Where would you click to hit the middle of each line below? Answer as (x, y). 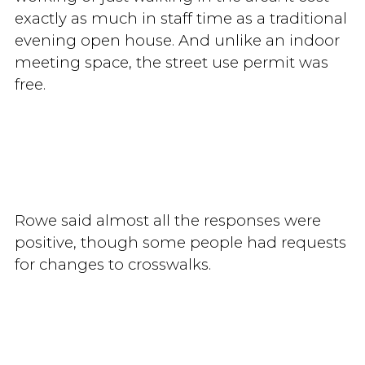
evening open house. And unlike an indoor (177, 40)
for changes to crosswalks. (112, 265)
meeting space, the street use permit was (171, 62)
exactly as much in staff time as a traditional (180, 18)
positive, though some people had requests (180, 243)
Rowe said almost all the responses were (167, 221)
